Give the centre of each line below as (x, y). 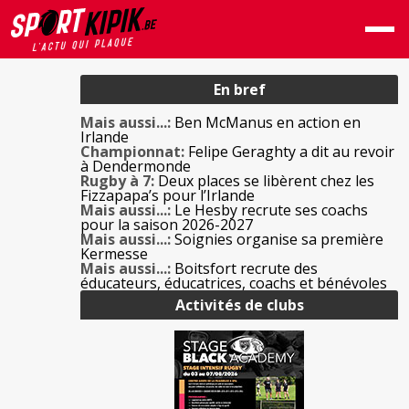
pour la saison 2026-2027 (167, 225)
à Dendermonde (136, 166)
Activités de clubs (239, 305)
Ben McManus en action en (266, 122)
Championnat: (132, 152)
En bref (239, 89)
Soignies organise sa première (277, 239)
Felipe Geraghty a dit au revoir (289, 152)
